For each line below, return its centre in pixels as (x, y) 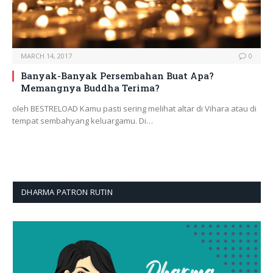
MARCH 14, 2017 (46, 56)
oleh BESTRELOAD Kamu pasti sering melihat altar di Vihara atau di (134, 109)
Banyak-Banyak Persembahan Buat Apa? (117, 76)
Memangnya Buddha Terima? (90, 88)
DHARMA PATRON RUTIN (67, 192)
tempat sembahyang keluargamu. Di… (83, 121)
